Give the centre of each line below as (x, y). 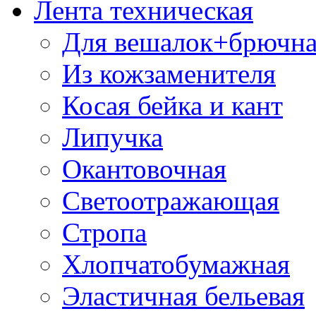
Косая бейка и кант (172, 105)
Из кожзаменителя (169, 73)
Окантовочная (144, 169)
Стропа (104, 232)
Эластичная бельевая (183, 296)
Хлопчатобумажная (176, 264)
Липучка (113, 137)
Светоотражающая (171, 200)
